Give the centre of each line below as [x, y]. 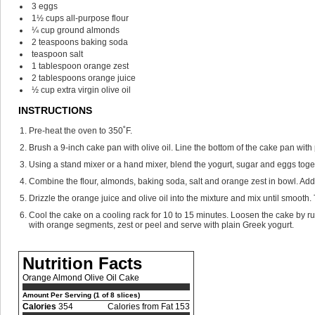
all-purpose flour [97, 18]
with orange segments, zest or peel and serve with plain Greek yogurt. [161, 225]
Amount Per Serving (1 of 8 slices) [81, 295]
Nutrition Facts [82, 263]
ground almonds [88, 30]
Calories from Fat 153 [149, 307]
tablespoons [62, 78]
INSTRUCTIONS [55, 110]
